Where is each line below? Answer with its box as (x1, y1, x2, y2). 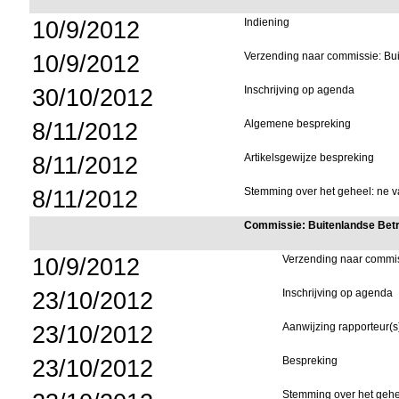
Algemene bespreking (244, 118, 352, 130)
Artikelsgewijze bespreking (244, 151, 375, 164)
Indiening (244, 16, 290, 28)
